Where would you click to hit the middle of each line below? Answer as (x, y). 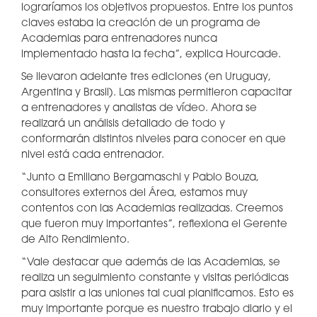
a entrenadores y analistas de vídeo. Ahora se (139, 109)
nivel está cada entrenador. (94, 155)
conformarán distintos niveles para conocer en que (154, 140)
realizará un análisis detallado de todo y (123, 124)
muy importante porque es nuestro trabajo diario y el (157, 310)
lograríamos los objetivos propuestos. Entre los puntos (157, 8)
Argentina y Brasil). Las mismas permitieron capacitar (157, 93)
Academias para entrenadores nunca (119, 39)
